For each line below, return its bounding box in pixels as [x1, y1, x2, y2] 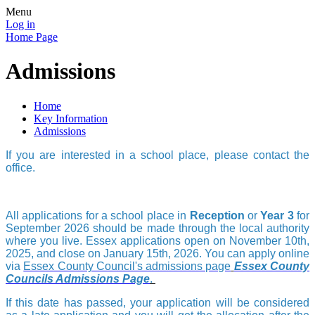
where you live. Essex [6, 234, 120, 247]
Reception [189, 209, 247, 221]
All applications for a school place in [6, 209, 190, 221]
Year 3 [260, 209, 294, 221]
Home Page [6, 31, 58, 43]
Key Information [34, 112, 108, 124]
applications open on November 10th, [120, 234, 309, 247]
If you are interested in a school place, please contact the [6, 148, 309, 161]
